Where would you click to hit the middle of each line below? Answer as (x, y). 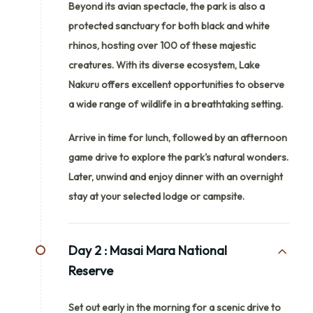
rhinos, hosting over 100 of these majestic (162, 45)
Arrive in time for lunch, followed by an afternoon (178, 137)
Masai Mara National (168, 250)
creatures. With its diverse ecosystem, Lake (164, 65)
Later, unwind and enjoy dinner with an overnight (176, 176)
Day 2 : (88, 250)
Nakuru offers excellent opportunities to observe (176, 84)
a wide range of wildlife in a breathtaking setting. (176, 104)
